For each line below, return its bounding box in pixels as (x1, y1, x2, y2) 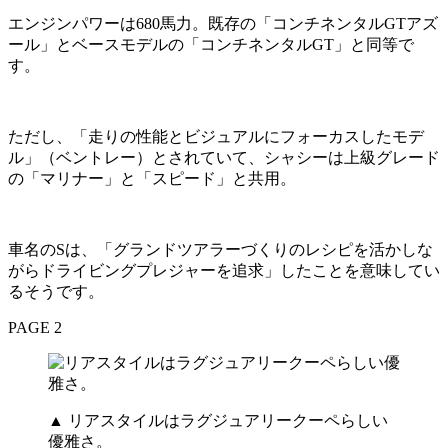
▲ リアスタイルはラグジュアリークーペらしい (48, 411, 388, 429)
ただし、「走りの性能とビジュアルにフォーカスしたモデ (8, 127, 424, 145)
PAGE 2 (8, 318, 62, 336)
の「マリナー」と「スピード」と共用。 (8, 169, 296, 187)
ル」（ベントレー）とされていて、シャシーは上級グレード (8, 148, 440, 166)
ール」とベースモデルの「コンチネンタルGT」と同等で (8, 35, 414, 53)
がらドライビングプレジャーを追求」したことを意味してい (8, 261, 440, 279)
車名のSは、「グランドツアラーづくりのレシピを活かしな (8, 240, 433, 258)
